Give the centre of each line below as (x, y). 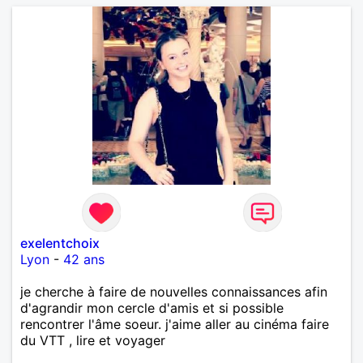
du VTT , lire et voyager (93, 340)
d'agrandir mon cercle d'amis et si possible (152, 307)
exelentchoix (60, 243)
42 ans (84, 259)
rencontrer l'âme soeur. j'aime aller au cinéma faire (175, 324)
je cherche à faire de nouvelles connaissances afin (174, 291)
